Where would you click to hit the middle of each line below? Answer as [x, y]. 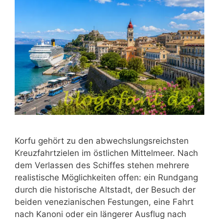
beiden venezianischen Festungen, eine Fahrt [104, 202]
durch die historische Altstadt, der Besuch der [105, 190]
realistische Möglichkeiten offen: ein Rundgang [106, 178]
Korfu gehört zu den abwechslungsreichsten [102, 141]
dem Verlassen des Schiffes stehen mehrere [102, 165]
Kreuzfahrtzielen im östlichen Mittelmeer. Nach [106, 153]
